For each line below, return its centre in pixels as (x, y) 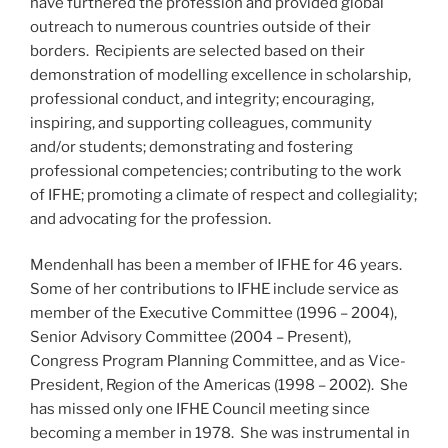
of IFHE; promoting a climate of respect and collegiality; (223, 194)
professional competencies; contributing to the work (215, 170)
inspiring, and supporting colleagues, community (201, 122)
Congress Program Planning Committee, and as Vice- (218, 361)
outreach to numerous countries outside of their (200, 26)
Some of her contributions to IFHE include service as (214, 289)
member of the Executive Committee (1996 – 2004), (213, 313)
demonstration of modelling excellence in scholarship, (220, 74)
